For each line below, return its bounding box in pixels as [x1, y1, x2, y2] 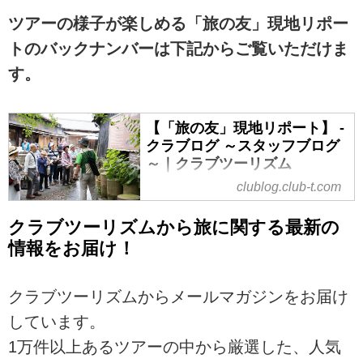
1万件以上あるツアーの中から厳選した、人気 [8, 338, 341, 357]
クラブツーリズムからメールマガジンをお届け [8, 288, 348, 306]
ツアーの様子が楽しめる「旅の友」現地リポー [8, 15, 348, 33]
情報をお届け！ [8, 237, 135, 258]
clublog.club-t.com [237, 180, 341, 194]
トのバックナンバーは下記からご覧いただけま [8, 40, 348, 58]
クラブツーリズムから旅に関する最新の [8, 216, 340, 237]
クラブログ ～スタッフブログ [145, 137, 340, 154]
